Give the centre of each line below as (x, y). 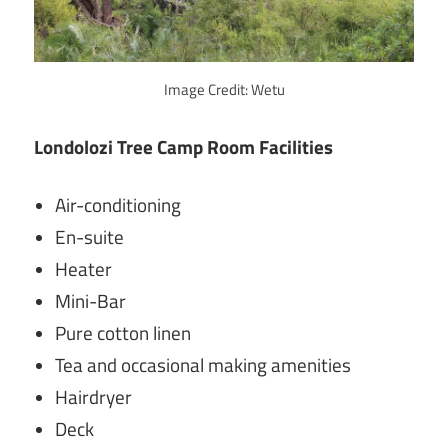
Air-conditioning (118, 204)
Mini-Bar (91, 300)
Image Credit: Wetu (224, 90)
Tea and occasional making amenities (203, 364)
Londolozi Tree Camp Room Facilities (183, 147)
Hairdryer (94, 396)
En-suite (90, 236)
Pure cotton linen (123, 332)
